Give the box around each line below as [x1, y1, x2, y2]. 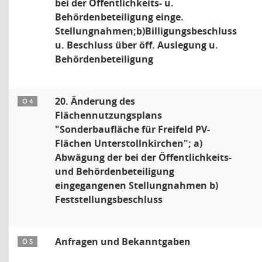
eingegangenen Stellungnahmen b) [55, 179, 218, 192]
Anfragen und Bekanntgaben [55, 235, 191, 248]
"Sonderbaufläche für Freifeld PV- [55, 123, 210, 136]
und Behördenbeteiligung [55, 165, 174, 178]
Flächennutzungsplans [55, 109, 162, 122]
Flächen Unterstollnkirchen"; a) [55, 137, 202, 150]
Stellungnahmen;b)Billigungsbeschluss [55, 25, 237, 37]
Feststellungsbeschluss [55, 193, 163, 206]
